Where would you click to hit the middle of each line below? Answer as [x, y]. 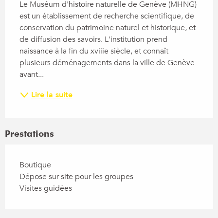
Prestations [29, 134]
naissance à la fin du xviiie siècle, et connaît [94, 51]
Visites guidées [46, 189]
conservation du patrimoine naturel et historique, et [108, 28]
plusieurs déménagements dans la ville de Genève [107, 63]
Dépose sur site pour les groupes [76, 177]
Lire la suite [52, 95]
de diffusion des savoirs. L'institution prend [93, 40]
